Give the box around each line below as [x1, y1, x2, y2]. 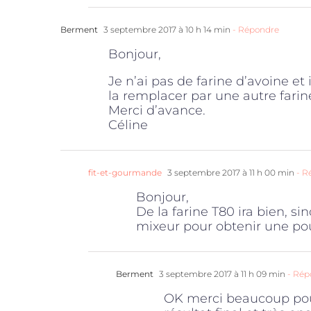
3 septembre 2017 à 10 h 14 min [101, 24, 230, 35]
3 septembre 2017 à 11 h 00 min [165, 167, 294, 178]
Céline [108, 117, 148, 133]
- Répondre [230, 24, 279, 35]
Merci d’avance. [108, 102, 205, 118]
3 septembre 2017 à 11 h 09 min [157, 268, 285, 279]
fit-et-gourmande [88, 167, 162, 178]
